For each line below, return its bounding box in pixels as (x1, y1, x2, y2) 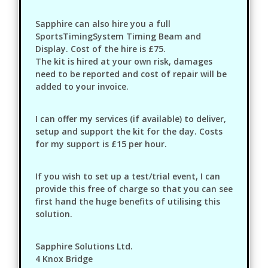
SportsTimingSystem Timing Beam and (35, 30, 201, 42)
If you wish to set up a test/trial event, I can (35, 170, 220, 182)
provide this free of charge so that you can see (35, 182, 233, 194)
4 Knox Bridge (35, 252, 93, 264)
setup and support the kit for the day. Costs (35, 125, 223, 137)
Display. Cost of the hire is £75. (35, 42, 166, 54)
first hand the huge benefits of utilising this (35, 195, 220, 207)
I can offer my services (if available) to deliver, (35, 112, 226, 124)
